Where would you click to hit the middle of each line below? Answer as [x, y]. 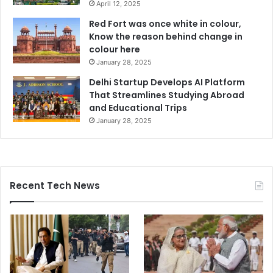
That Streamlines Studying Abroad [167, 95]
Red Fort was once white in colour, [165, 23]
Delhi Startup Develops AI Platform [167, 82]
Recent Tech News [55, 185]
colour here [115, 49]
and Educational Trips [138, 108]
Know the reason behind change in [166, 36]
